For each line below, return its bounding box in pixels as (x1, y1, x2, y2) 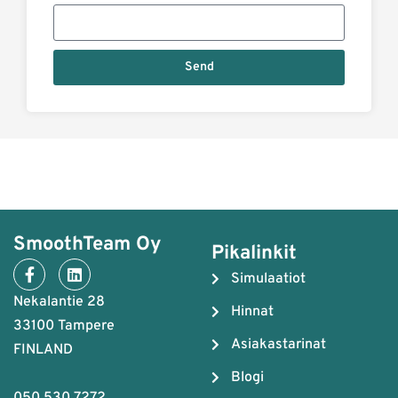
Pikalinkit (211, 241, 297, 266)
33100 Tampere (13, 316, 115, 335)
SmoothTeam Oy (13, 232, 162, 257)
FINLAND (13, 340, 73, 359)
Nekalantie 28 (13, 292, 105, 311)
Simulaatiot (231, 269, 306, 288)
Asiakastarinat (231, 335, 327, 354)
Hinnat (231, 302, 275, 321)
